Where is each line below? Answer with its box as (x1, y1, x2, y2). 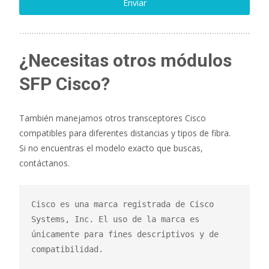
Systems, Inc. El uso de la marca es (31, 214, 199, 224)
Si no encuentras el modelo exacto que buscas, (19, 142, 203, 154)
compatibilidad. (31, 244, 103, 254)
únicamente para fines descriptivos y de (31, 229, 219, 239)
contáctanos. (19, 157, 70, 169)
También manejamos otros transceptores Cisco (19, 112, 206, 124)
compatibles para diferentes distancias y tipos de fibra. (19, 127, 231, 139)
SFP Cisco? (19, 73, 110, 94)
